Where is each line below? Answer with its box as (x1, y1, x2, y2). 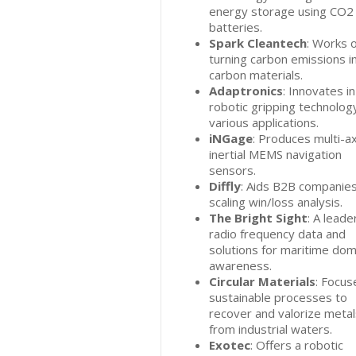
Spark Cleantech (209, 35, 307, 51)
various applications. (209, 114, 319, 130)
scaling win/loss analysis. (209, 194, 342, 210)
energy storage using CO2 (209, 3, 354, 19)
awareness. (209, 257, 272, 273)
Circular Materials (209, 273, 315, 289)
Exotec (209, 337, 250, 353)
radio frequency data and (209, 226, 346, 242)
